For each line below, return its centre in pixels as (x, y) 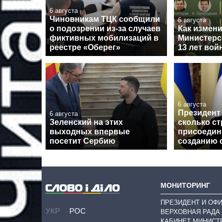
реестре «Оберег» (85, 48)
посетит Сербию (83, 141)
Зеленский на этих (86, 122)
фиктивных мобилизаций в (104, 38)
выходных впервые (90, 132)
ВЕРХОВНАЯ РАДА (190, 212)
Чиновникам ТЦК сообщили (105, 19)
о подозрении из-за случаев (105, 29)
